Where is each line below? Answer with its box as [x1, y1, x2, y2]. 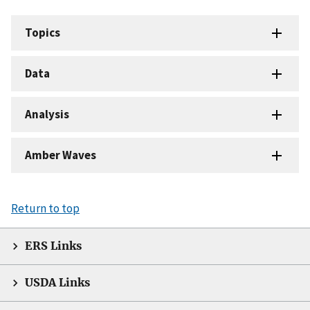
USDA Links [25, 275, 90, 289]
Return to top [11, 200, 80, 216]
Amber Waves [25, 147, 96, 163]
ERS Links [25, 239, 82, 253]
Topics [25, 24, 60, 40]
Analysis [25, 106, 69, 122]
